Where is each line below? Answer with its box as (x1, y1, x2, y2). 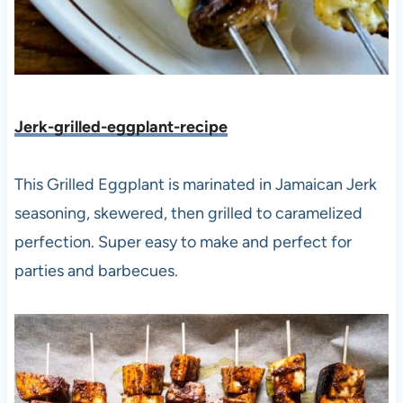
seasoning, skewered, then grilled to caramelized (13, 202, 363, 223)
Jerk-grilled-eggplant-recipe (13, 116, 228, 137)
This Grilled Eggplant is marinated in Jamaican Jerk (13, 174, 377, 194)
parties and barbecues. (13, 260, 178, 281)
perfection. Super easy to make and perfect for (13, 231, 352, 252)
